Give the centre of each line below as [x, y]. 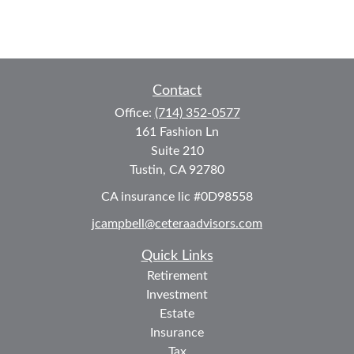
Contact [177, 91]
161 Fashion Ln [177, 132]
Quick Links [177, 256]
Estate [177, 313]
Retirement [177, 275]
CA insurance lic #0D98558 [177, 197]
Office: [134, 113]
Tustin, [148, 170]
